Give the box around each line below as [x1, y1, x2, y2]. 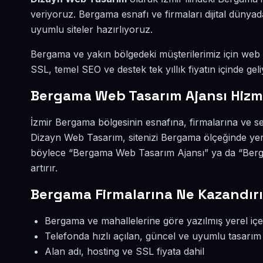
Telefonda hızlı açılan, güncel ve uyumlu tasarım [45, 230, 261, 242]
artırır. [31, 162, 58, 174]
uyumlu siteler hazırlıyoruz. [31, 23, 153, 35]
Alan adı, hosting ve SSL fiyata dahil [45, 245, 204, 257]
